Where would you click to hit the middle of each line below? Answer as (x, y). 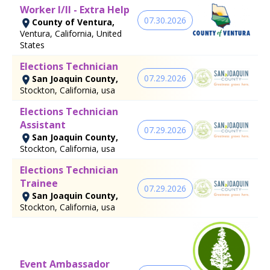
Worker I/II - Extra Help (75, 10)
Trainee (39, 184)
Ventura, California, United (71, 34)
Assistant (43, 125)
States (32, 45)
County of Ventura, (73, 22)
